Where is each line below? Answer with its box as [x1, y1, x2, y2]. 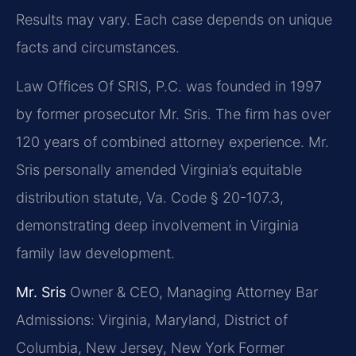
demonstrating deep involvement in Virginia [16, 217, 299, 234]
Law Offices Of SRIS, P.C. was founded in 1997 [16, 78, 322, 95]
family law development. [16, 245, 175, 262]
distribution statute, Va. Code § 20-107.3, [16, 189, 284, 207]
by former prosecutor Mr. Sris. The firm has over [16, 106, 331, 123]
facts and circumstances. [16, 38, 180, 56]
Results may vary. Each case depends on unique [16, 10, 332, 28]
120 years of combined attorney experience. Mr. [16, 133, 329, 151]
